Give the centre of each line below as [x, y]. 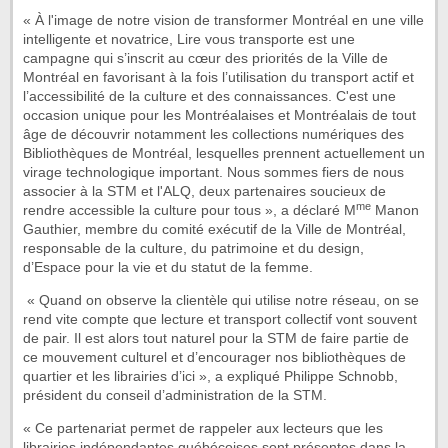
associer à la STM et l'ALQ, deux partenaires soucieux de [204, 191]
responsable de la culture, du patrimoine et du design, [193, 248]
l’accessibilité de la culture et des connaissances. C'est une [209, 96]
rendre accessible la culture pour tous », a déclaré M [189, 210]
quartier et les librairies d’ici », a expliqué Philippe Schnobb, [210, 376]
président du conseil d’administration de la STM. [175, 395]
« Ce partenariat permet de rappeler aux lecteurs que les [203, 428]
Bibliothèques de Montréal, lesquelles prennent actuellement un [224, 153]
